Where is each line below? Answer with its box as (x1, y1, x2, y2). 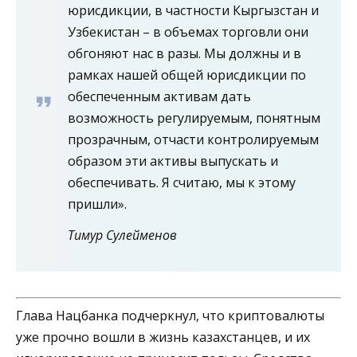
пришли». (68, 194, 127, 213)
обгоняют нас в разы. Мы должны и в (68, 44, 301, 62)
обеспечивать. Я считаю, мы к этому (68, 173, 296, 191)
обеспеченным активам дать (68, 87, 251, 105)
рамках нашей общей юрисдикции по (68, 65, 306, 84)
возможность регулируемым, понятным (68, 108, 320, 127)
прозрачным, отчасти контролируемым (68, 130, 319, 148)
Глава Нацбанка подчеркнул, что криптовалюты (16, 306, 324, 324)
